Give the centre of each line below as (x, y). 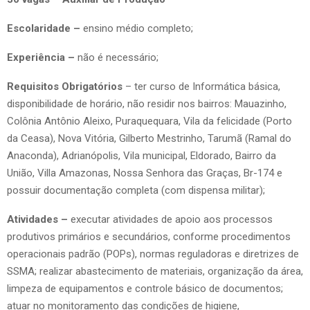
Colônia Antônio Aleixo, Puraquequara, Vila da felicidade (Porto (149, 121)
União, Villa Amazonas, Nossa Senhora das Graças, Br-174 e (145, 173)
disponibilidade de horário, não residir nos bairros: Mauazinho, (147, 103)
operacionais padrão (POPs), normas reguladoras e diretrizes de (153, 254)
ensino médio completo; (137, 28)
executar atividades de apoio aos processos (172, 219)
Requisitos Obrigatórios (66, 86)
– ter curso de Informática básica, (203, 86)
